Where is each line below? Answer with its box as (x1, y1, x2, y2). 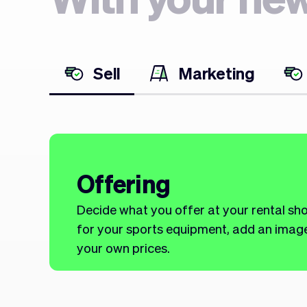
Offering (77, 168, 171, 199)
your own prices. (77, 239, 170, 256)
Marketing (178, 62, 255, 84)
